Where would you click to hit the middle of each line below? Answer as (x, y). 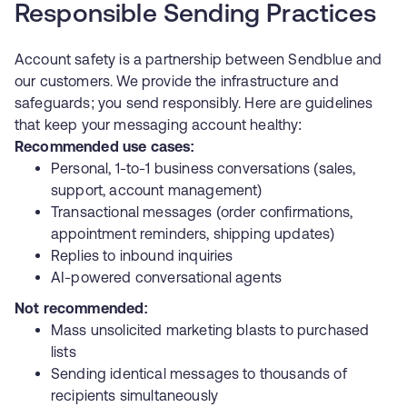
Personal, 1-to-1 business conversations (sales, (203, 168)
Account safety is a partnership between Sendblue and (199, 59)
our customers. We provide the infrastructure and (177, 81)
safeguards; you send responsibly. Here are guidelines (194, 103)
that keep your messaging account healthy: (159, 124)
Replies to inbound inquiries (142, 255)
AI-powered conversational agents (167, 277)
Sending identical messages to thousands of (199, 373)
